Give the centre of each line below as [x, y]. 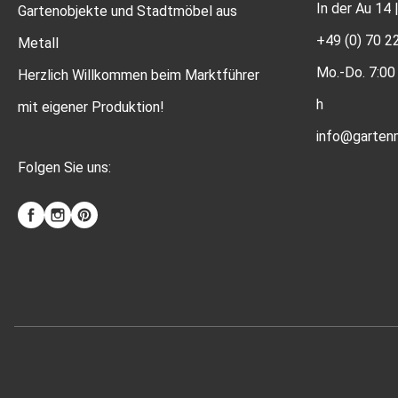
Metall [38, 43]
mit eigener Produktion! [91, 107]
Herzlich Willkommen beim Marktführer [139, 75]
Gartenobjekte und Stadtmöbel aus [127, 11]
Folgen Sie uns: [64, 167]
